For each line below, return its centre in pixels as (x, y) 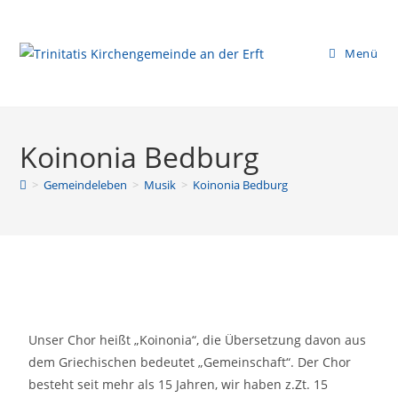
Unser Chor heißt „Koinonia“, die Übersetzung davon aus (198, 340)
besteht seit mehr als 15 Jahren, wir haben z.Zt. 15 (179, 384)
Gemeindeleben (86, 185)
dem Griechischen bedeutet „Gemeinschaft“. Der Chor (190, 362)
